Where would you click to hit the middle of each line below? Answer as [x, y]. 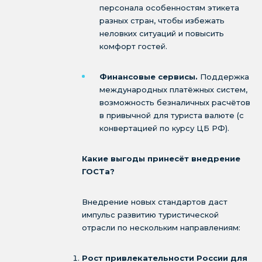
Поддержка [225, 77]
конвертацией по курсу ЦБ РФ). [164, 128]
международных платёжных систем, [173, 89]
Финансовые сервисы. [150, 77]
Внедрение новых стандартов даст [155, 202]
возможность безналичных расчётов [175, 102]
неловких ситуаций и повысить [162, 33]
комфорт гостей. [133, 46]
